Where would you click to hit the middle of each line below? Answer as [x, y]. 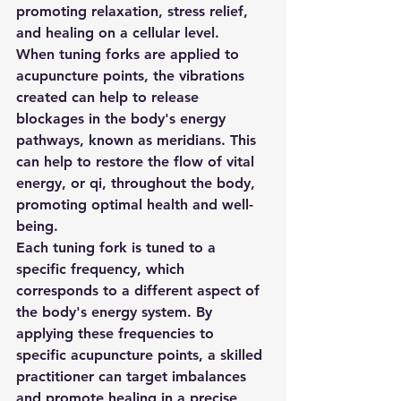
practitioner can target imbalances [133, 376]
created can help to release [110, 97]
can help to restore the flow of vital [137, 161]
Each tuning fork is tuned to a [118, 247]
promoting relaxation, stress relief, [134, 11]
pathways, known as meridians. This [138, 140]
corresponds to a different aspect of [140, 290]
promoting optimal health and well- [135, 204]
